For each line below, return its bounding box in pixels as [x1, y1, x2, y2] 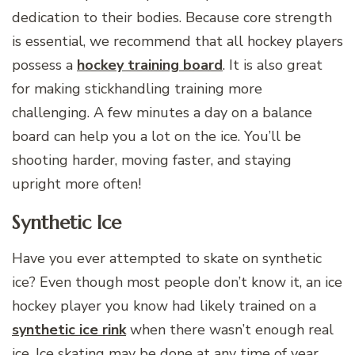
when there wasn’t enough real [126, 319, 334, 339]
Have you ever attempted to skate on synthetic [12, 248, 322, 268]
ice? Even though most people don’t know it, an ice [12, 272, 342, 292]
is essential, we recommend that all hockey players [12, 31, 343, 51]
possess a [12, 55, 77, 74]
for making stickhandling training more [12, 78, 262, 98]
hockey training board [77, 55, 223, 74]
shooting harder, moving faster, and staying [12, 150, 292, 170]
